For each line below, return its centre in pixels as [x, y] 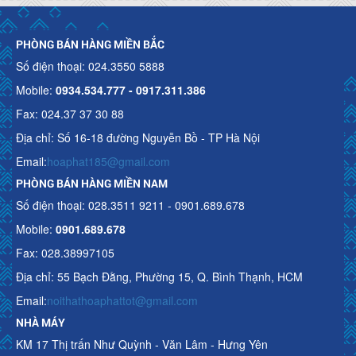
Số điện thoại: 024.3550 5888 [90, 66]
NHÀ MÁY [41, 322]
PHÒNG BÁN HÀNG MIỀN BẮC [90, 44]
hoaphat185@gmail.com [108, 161]
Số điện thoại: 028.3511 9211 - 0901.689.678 [130, 205]
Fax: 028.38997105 [65, 252]
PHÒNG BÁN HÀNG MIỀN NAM [92, 183]
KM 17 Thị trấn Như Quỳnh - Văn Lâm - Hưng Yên [142, 344]
